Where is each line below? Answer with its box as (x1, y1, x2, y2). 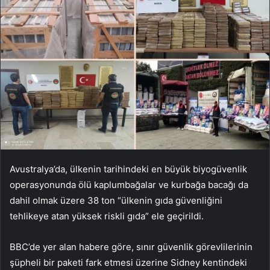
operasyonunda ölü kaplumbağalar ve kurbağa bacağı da (10, 178, 248, 190)
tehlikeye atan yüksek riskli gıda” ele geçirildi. (10, 210, 204, 222)
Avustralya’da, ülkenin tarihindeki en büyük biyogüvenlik (10, 163, 247, 175)
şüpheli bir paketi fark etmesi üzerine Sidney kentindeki (10, 256, 247, 268)
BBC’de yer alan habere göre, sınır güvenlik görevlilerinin (10, 240, 253, 253)
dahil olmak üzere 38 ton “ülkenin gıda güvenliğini (10, 194, 222, 206)
